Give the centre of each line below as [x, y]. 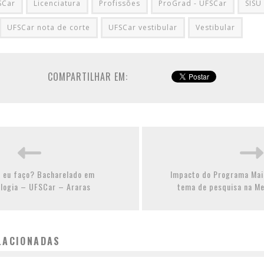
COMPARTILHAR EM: [88, 77]
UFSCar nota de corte [49, 28]
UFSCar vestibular [143, 28]
